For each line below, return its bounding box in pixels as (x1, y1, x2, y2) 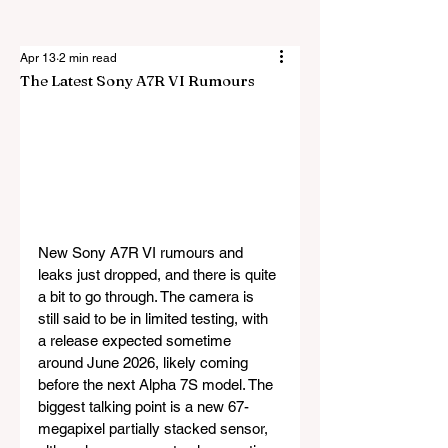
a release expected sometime (38, 332, 235, 350)
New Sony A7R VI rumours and (38, 244, 247, 262)
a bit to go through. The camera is (38, 288, 258, 306)
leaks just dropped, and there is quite (38, 266, 280, 284)
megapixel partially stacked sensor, (38, 420, 272, 438)
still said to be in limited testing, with (38, 310, 272, 328)
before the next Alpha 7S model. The (38, 376, 277, 394)
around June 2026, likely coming (38, 354, 252, 372)
